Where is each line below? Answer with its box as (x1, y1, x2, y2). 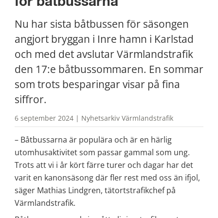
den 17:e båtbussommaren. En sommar (15, 62, 203, 76)
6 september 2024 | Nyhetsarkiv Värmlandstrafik (15, 113, 173, 123)
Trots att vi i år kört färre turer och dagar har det (15, 159, 193, 170)
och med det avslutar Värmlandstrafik (15, 47, 193, 61)
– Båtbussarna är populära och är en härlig (15, 134, 172, 145)
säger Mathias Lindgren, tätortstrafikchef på (15, 184, 176, 196)
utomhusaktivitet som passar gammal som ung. (15, 146, 190, 158)
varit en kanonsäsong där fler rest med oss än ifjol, (15, 172, 200, 183)
